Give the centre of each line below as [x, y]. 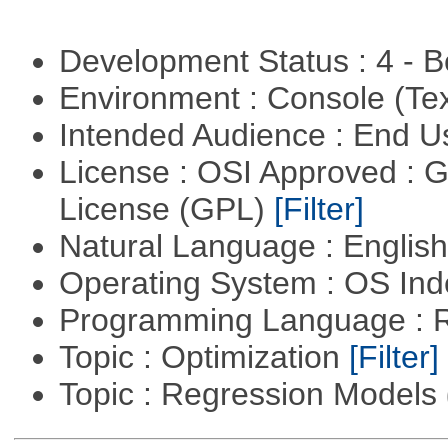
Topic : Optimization [203, 356]
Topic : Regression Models [252, 393]
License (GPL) [166, 208]
